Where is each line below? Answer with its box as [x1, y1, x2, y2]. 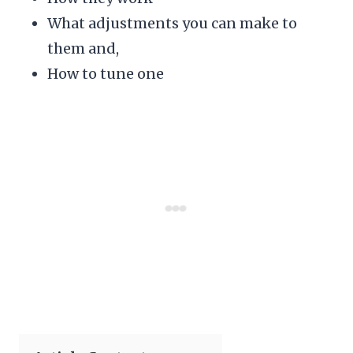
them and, [47, 39, 119, 58]
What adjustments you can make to [47, 13, 297, 32]
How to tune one [47, 64, 164, 83]
